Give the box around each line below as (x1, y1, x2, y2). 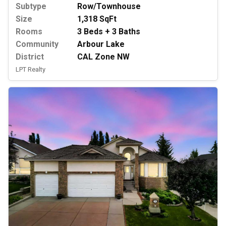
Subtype (16, 1, 46, 11)
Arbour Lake (77, 39, 125, 49)
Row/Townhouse (77, 1, 141, 11)
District (16, 51, 44, 62)
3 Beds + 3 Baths (77, 26, 140, 36)
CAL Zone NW (77, 51, 130, 62)
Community (16, 39, 59, 49)
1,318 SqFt (77, 14, 117, 24)
